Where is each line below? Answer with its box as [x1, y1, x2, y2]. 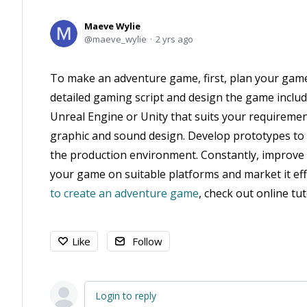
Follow [132, 234, 162, 248]
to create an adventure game [50, 186, 199, 201]
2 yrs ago [156, 33, 193, 45]
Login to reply [95, 289, 156, 302]
